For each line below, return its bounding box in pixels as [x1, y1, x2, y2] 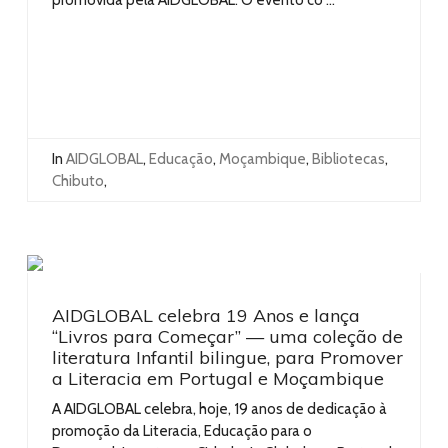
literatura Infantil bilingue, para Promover [52, 345, 403, 369]
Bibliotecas [312, 149, 385, 168]
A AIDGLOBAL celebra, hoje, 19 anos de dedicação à [52, 399, 387, 418]
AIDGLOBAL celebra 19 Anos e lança [52, 303, 360, 327]
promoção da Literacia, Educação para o [52, 421, 312, 440]
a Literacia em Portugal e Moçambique [52, 366, 384, 390]
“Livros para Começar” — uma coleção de [52, 324, 403, 348]
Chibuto [52, 171, 104, 190]
